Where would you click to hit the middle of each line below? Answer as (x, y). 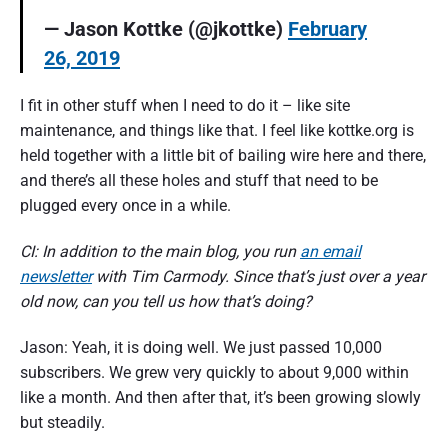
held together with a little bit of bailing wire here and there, (223, 155)
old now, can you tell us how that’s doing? (166, 301)
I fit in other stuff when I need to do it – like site (185, 105)
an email (330, 251)
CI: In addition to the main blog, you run (160, 251)
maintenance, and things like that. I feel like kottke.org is (217, 130)
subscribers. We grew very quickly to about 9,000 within (214, 372)
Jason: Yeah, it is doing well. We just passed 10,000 (201, 347)
